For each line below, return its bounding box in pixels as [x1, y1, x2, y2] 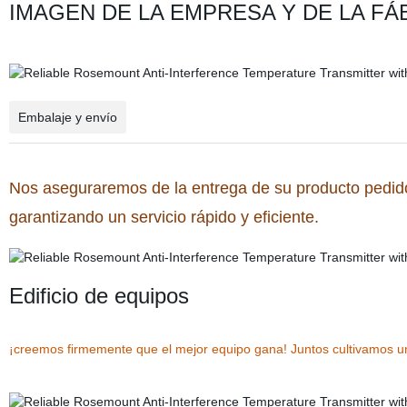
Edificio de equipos [8, 283, 189, 308]
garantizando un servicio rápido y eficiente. [8, 208, 319, 226]
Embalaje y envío [17, 110, 117, 124]
